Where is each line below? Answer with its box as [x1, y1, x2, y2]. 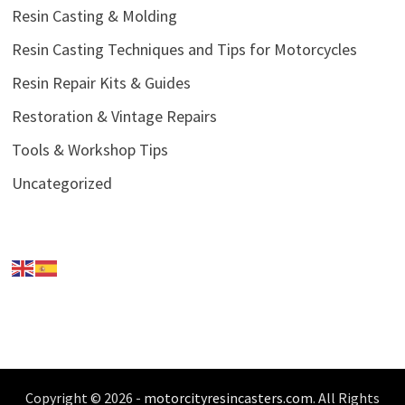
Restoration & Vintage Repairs [11, 105, 217, 127]
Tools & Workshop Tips [11, 138, 168, 160]
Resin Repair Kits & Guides [11, 71, 191, 93]
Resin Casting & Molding [11, 5, 177, 26]
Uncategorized [11, 172, 112, 193]
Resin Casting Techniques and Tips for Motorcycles [11, 38, 357, 60]
